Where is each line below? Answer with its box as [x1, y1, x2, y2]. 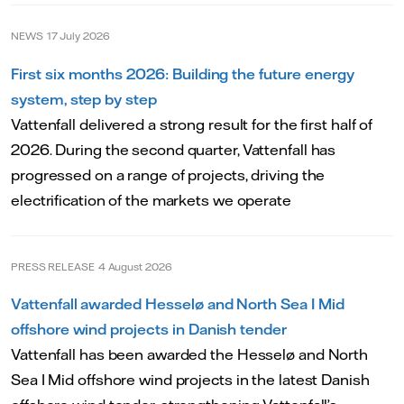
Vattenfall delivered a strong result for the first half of [11, 115, 373, 133]
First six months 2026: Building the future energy [11, 64, 354, 83]
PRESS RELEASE [11, 261, 95, 274]
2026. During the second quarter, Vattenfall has [11, 140, 336, 159]
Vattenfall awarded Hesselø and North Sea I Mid [11, 295, 344, 314]
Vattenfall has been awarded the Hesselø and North [11, 345, 369, 364]
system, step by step [11, 89, 157, 108]
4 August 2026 [97, 261, 172, 274]
